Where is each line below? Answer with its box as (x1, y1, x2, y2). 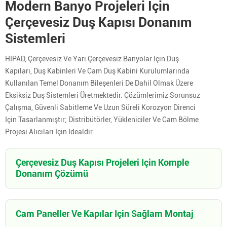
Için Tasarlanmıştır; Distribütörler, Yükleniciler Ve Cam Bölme (5, 115, 199, 124)
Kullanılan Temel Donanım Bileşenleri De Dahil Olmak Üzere (5, 79, 193, 87)
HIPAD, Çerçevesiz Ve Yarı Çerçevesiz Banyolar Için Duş (5, 54, 179, 63)
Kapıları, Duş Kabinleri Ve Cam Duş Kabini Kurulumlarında (5, 66, 190, 75)
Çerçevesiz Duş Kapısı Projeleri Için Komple (16, 157, 189, 168)
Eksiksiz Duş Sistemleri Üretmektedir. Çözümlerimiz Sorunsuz (5, 91, 200, 99)
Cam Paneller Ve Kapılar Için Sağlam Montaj (16, 208, 194, 219)
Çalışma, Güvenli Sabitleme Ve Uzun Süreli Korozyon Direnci (5, 103, 196, 111)
